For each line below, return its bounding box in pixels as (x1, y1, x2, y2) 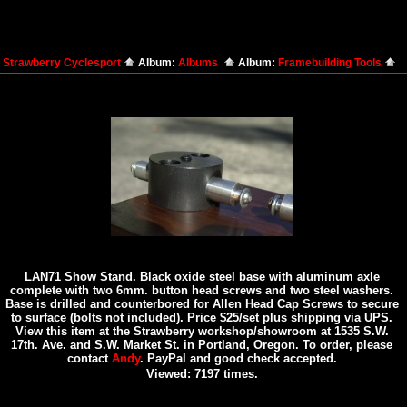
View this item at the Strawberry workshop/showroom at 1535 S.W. (15, 324, 389, 338)
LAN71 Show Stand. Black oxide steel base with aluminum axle (24, 270, 380, 283)
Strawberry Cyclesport (3, 56, 124, 69)
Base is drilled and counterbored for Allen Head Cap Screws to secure (5, 297, 399, 311)
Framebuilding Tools (278, 56, 384, 69)
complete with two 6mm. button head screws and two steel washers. (10, 283, 393, 297)
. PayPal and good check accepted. (139, 352, 337, 365)
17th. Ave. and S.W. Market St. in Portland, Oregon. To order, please (11, 338, 392, 352)
